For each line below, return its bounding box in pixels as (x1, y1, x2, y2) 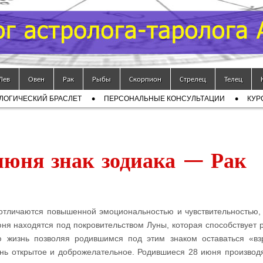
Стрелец (180, 74, 206, 84)
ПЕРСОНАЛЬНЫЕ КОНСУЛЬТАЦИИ (104, 95, 225, 103)
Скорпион (129, 74, 161, 84)
